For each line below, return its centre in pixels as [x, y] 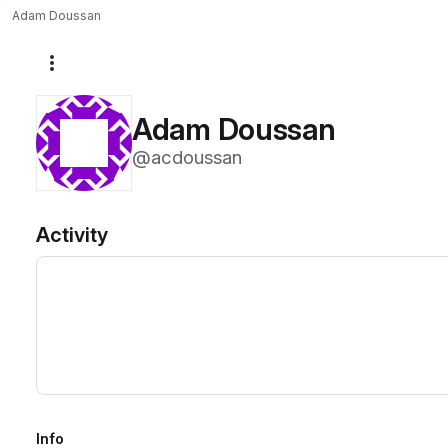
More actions [102, 69]
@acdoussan [187, 157]
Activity [72, 235]
